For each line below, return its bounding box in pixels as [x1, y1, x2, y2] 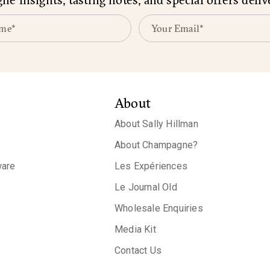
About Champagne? [115, 139, 198, 151]
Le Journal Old [115, 181, 177, 193]
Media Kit [115, 224, 156, 235]
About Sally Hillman [115, 118, 198, 130]
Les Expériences [115, 160, 187, 172]
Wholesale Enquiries [115, 202, 203, 214]
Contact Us [115, 245, 162, 256]
